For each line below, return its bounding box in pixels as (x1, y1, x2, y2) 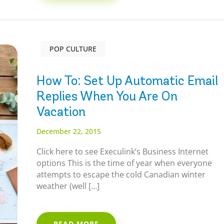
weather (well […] (36, 180, 100, 191)
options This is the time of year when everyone (36, 157, 212, 168)
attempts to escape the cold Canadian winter (36, 168, 206, 180)
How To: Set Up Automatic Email (36, 72, 218, 88)
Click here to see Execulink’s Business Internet (36, 145, 209, 157)
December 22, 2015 (36, 126, 101, 136)
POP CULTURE (49, 43, 97, 53)
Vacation (36, 103, 86, 119)
